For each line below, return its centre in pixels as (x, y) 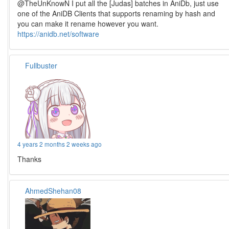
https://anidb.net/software (59, 33)
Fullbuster (41, 65)
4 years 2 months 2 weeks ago (60, 144)
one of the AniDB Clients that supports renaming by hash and (117, 13)
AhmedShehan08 (53, 190)
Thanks (30, 159)
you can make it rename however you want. (88, 23)
